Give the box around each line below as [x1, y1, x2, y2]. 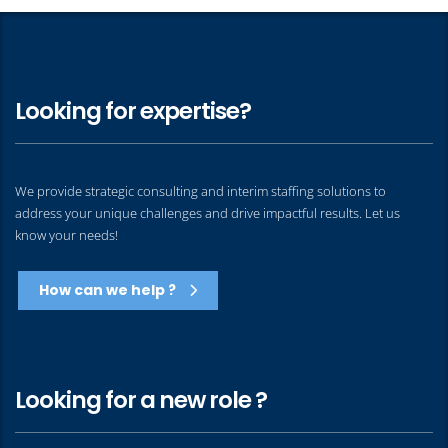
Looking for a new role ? [15, 383, 267, 416]
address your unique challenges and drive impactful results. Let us [15, 203, 400, 222]
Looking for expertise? [15, 94, 251, 127]
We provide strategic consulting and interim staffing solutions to [15, 181, 386, 200]
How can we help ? [39, 279, 179, 300]
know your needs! [15, 225, 118, 244]
